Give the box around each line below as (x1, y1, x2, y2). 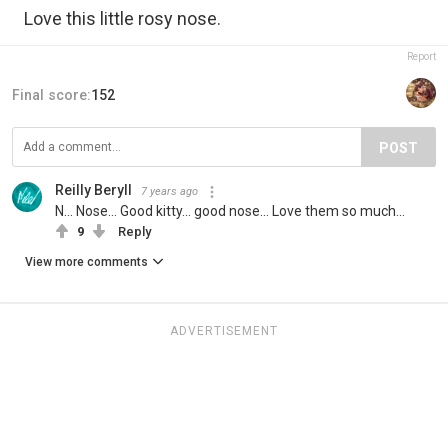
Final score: (12, 87, 91, 104)
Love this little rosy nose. (24, 8, 221, 30)
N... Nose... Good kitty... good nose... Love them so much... (55, 203, 405, 220)
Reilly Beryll (55, 182, 132, 199)
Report (407, 51, 436, 63)
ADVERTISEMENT (170, 324, 278, 339)
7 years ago (141, 185, 198, 199)
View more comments (25, 255, 148, 270)
